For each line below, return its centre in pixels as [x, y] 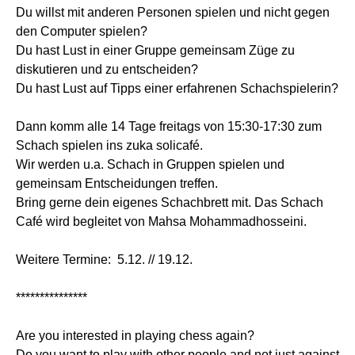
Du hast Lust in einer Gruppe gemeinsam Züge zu [155, 50]
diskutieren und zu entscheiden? [107, 69]
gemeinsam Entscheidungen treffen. [117, 183]
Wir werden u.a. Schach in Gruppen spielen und [150, 164]
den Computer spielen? [82, 31]
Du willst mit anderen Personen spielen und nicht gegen [173, 12]
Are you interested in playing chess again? [135, 335]
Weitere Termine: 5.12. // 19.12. [104, 259]
